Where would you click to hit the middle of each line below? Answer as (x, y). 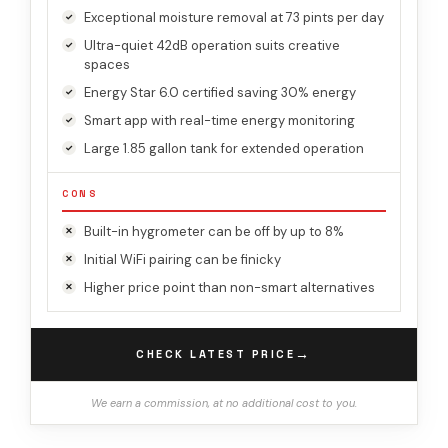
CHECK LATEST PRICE (216, 354)
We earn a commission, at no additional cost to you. (224, 402)
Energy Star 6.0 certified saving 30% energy (220, 92)
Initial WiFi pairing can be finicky (182, 259)
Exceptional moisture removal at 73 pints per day (234, 17)
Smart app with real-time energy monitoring (219, 120)
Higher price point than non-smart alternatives (229, 287)
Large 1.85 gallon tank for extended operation (224, 148)
